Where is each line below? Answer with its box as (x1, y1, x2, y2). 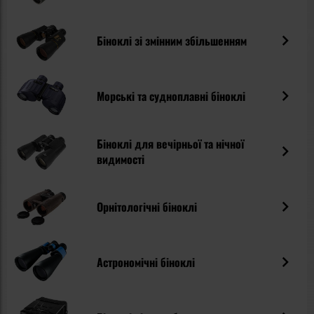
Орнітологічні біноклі (97, 198, 198, 215)
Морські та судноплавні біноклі (97, 87, 246, 104)
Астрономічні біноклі (97, 253, 196, 271)
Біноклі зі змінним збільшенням (97, 32, 247, 49)
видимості (97, 150, 145, 168)
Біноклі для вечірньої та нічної (97, 135, 245, 152)
